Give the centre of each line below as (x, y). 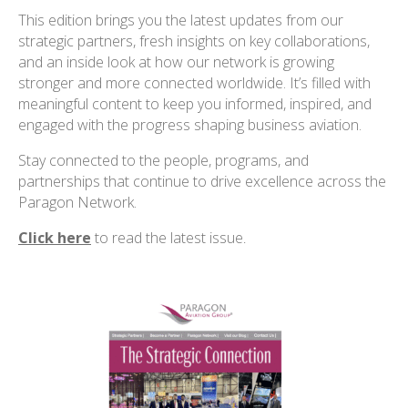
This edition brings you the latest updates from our (181, 20)
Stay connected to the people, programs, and (163, 160)
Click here (55, 238)
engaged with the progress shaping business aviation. (190, 125)
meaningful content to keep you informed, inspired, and (195, 104)
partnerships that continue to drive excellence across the (202, 181)
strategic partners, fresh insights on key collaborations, (194, 41)
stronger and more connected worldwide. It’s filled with (194, 83)
